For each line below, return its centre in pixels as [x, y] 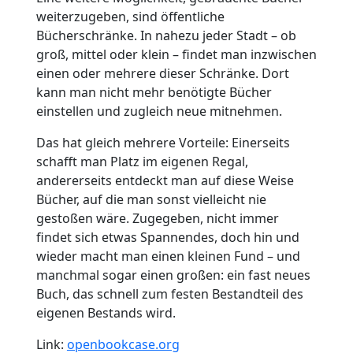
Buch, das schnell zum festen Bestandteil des [169, 294]
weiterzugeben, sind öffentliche [130, 17]
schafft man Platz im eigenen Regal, [142, 162]
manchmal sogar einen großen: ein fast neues [173, 275]
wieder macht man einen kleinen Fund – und [168, 256]
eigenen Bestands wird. [106, 313]
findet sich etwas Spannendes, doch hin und [167, 238]
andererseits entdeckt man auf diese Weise [165, 181]
